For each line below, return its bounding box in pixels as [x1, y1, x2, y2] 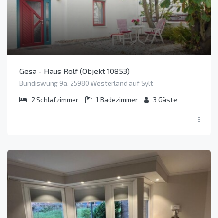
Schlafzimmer [36, 95, 78, 104]
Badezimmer [100, 95, 138, 104]
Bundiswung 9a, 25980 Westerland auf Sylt [19, 78, 153, 87]
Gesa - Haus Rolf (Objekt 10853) [19, 66, 130, 75]
